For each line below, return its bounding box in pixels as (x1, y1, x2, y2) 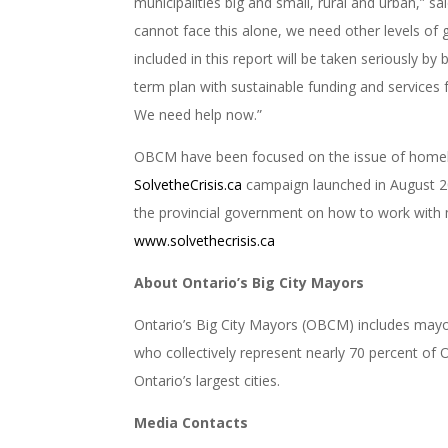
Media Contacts (134, 412, 249, 432)
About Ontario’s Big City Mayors (134, 272, 365, 292)
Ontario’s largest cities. (134, 370, 281, 390)
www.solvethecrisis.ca (134, 230, 276, 250)
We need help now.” (134, 104, 263, 124)
